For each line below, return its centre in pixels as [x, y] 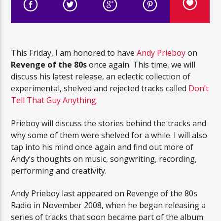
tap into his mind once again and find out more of [102, 147]
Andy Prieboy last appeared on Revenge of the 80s [104, 194]
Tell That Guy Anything [54, 100]
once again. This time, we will [141, 65]
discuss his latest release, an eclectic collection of [101, 77]
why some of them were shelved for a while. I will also [109, 135]
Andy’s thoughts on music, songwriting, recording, [104, 159]
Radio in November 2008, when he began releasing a [109, 205]
